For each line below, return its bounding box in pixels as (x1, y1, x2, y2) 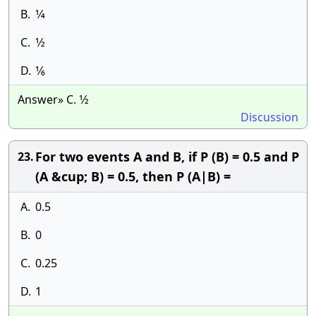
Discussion (241, 109, 298, 125)
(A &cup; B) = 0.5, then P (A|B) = (35, 168, 231, 185)
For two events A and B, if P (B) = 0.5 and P (35, 148, 299, 165)
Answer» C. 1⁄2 (18, 92, 89, 107)
